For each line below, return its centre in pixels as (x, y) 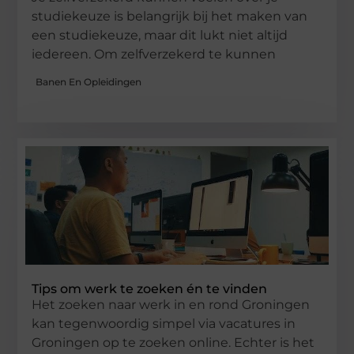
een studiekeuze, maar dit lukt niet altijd (160, 35)
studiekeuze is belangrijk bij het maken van (170, 16)
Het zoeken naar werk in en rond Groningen (171, 305)
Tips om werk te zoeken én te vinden (150, 289)
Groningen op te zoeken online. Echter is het (173, 343)
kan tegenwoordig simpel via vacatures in (164, 324)
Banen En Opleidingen (89, 82)
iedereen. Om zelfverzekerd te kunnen (154, 54)
